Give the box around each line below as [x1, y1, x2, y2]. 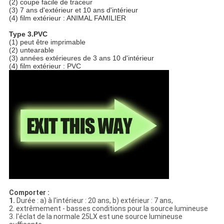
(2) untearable [8, 46, 54, 54]
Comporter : [8, 188, 49, 197]
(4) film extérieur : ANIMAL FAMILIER [8, 14, 126, 22]
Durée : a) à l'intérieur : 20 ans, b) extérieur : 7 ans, [16, 196, 173, 205]
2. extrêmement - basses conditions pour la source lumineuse [8, 204, 208, 213]
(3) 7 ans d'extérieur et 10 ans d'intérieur [8, 6, 138, 14]
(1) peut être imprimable [8, 38, 85, 46]
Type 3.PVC [8, 30, 47, 38]
